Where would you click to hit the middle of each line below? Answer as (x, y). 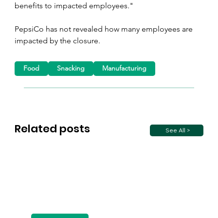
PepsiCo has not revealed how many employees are (105, 29)
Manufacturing (125, 68)
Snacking (71, 68)
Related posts (52, 129)
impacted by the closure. (57, 40)
